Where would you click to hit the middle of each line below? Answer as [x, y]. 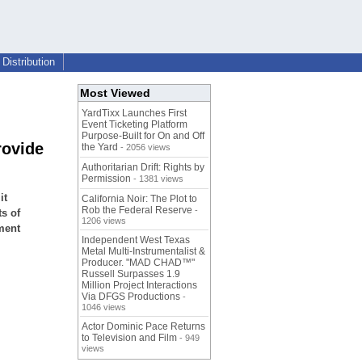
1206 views [104, 221]
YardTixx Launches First [134, 114]
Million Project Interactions [139, 286]
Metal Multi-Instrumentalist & [143, 252]
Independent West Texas [136, 240]
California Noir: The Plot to [139, 199]
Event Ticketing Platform [135, 125]
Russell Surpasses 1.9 [131, 274]
